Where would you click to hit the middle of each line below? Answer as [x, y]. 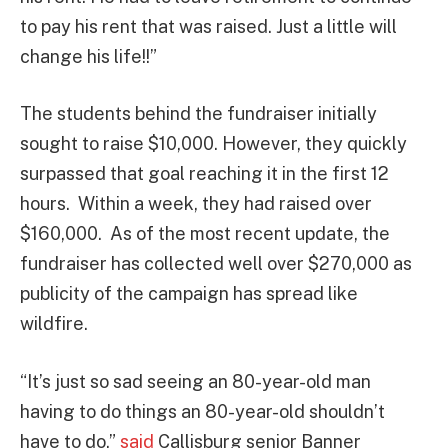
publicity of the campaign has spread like [189, 294]
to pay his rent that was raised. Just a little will [208, 26]
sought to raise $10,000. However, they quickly [213, 144]
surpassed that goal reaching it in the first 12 [204, 174]
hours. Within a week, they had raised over [196, 204]
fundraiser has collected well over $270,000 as [216, 264]
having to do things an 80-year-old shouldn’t [202, 412]
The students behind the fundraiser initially [198, 114]
